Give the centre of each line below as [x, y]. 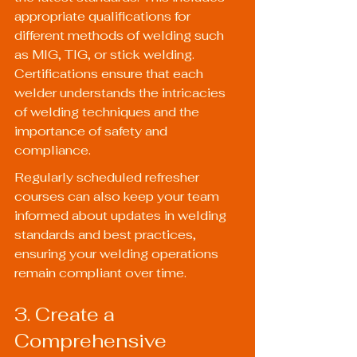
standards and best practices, [107, 235]
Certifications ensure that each [110, 74]
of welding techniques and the [108, 112]
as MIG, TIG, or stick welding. [106, 55]
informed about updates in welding [122, 216]
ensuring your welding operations [118, 254]
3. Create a [67, 314]
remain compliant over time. [100, 273]
